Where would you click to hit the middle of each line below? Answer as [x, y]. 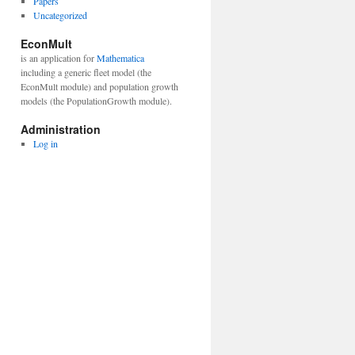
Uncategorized [60, 15]
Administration [61, 129]
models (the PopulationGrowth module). [96, 101]
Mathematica [120, 58]
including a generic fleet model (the [86, 72]
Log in [45, 143]
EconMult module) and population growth [99, 86]
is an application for [59, 58]
